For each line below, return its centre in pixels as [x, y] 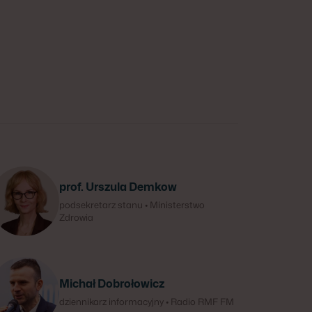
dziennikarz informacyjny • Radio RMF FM [146, 302]
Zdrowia [76, 217]
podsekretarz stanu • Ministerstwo [132, 205]
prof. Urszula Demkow [118, 187]
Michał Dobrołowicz [111, 284]
